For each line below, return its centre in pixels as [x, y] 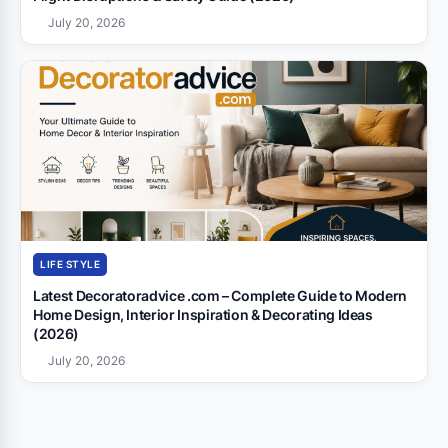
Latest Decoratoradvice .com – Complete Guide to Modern [220, 295]
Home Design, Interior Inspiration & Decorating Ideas [203, 314]
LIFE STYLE [70, 264]
